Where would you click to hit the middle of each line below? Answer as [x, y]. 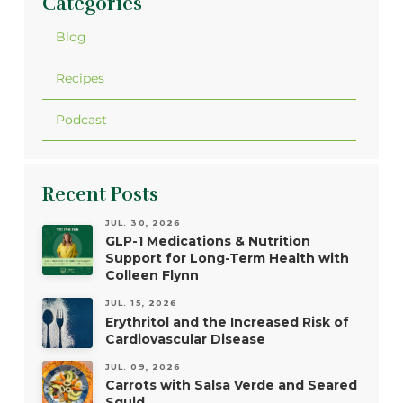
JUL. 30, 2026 [143, 222]
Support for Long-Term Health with [227, 259]
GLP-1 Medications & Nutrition [207, 242]
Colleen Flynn [152, 276]
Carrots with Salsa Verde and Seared [231, 385]
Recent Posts [100, 194]
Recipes [81, 79]
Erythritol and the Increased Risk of [227, 322]
